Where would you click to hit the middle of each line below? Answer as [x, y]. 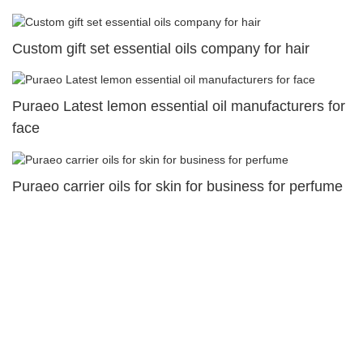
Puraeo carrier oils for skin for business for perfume [177, 186]
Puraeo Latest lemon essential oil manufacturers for [179, 107]
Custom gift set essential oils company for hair [161, 49]
